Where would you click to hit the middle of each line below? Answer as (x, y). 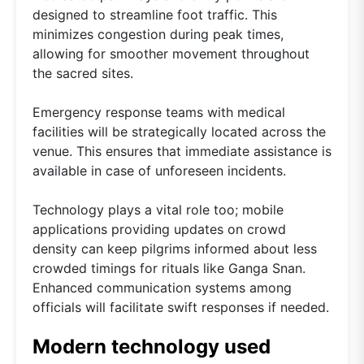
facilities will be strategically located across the (179, 132)
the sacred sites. (83, 74)
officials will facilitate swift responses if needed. (181, 308)
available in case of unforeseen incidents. (159, 171)
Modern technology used (152, 347)
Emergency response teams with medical (159, 113)
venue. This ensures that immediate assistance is (182, 152)
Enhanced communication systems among (162, 288)
